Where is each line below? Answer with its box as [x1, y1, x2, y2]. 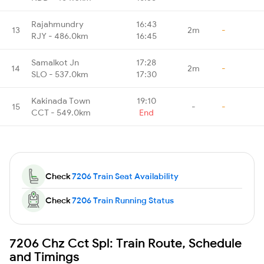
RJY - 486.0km [31, 30, 88, 41]
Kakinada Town [31, 95, 90, 106]
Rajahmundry [31, 18, 84, 29]
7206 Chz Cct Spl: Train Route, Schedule [9, 235, 242, 250]
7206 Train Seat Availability [72, 170, 179, 181]
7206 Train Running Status [72, 194, 174, 206]
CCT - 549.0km [31, 107, 91, 118]
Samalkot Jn [31, 57, 79, 68]
